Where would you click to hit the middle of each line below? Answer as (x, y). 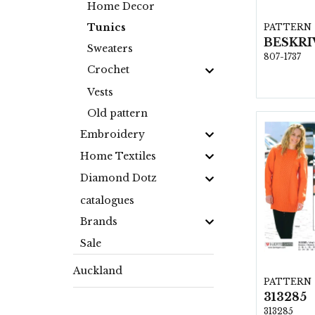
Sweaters (110, 49)
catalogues (107, 200)
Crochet (108, 70)
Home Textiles (118, 156)
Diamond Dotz (118, 178)
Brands (99, 221)
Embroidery (112, 134)
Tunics (107, 28)
